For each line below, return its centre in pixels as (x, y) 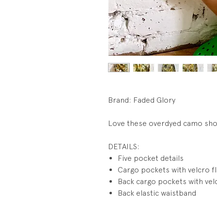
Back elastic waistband (157, 193)
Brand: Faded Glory (142, 100)
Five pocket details (151, 158)
